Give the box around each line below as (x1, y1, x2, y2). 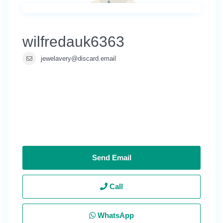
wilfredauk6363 (22, 33, 124, 50)
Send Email (92, 153, 131, 162)
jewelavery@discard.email (41, 55, 116, 62)
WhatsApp (96, 211, 134, 220)
